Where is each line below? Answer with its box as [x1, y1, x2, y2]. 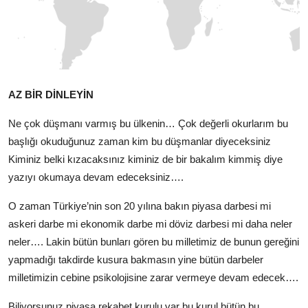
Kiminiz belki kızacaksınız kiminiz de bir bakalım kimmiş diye [8, 153, 283, 165]
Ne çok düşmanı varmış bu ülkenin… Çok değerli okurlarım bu [8, 118, 288, 129]
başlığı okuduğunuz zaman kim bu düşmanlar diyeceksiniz [8, 135, 271, 147]
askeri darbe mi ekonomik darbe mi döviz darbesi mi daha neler [8, 218, 292, 230]
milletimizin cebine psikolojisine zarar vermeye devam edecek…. [8, 272, 298, 283]
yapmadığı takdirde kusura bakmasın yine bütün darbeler [8, 254, 263, 265]
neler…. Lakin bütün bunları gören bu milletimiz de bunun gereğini [8, 236, 299, 247]
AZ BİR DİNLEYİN [8, 89, 93, 100]
